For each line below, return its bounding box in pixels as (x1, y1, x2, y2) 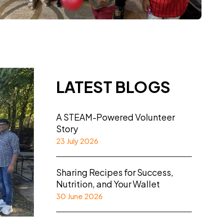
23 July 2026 (56, 136, 98, 145)
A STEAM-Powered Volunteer (56, 111, 175, 123)
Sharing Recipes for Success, (56, 167, 173, 178)
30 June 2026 (56, 191, 103, 201)
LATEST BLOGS (56, 77, 170, 96)
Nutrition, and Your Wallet (56, 178, 160, 189)
